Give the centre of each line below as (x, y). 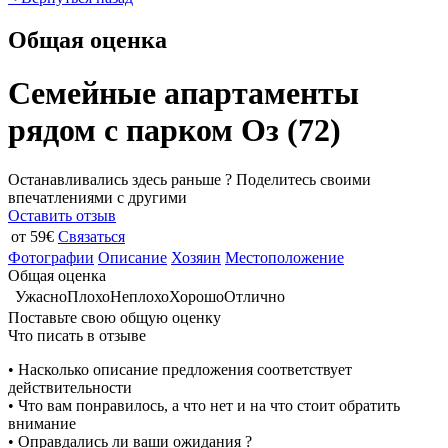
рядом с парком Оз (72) (174, 130)
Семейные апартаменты (183, 93)
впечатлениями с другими (97, 197)
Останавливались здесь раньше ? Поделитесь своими (189, 179)
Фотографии (51, 257)
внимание (42, 423)
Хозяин (196, 257)
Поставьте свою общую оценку (114, 317)
